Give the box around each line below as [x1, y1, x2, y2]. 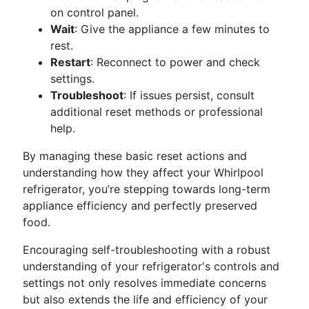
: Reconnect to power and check [90, 55, 260, 69]
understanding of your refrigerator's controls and [23, 259, 279, 273]
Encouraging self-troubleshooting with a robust [23, 243, 270, 257]
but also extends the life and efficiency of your [23, 292, 268, 306]
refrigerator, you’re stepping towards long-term [23, 182, 270, 196]
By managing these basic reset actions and [23, 149, 247, 163]
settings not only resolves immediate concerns [23, 276, 266, 290]
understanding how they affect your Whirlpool [23, 166, 263, 179]
